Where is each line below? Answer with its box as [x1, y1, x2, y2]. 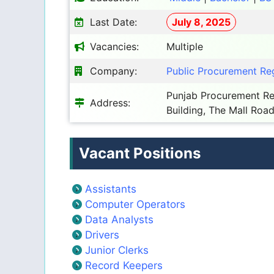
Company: [90, 64, 137, 77]
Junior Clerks [85, 244, 149, 257]
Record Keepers [85, 259, 163, 272]
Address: [90, 96, 130, 109]
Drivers [85, 229, 119, 242]
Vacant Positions [79, 144, 201, 163]
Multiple [166, 40, 203, 53]
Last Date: [90, 15, 137, 28]
